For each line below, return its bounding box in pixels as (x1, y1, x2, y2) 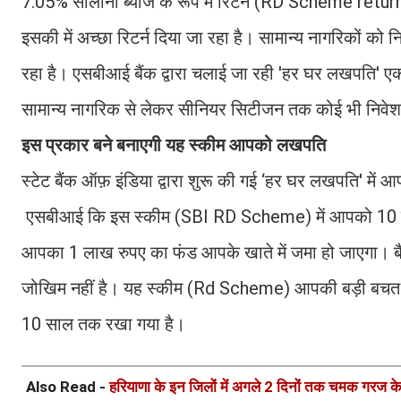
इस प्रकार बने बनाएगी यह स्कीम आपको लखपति (21, 133, 330, 156)
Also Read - (26, 377, 109, 396)
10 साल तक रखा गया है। (21, 312, 185, 335)
